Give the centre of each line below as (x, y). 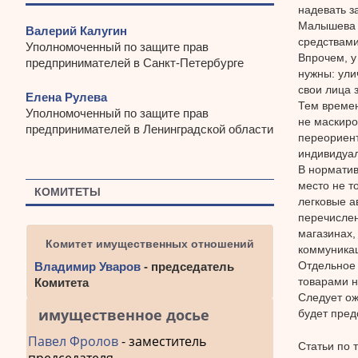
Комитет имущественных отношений (149, 244)
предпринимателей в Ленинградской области (149, 129)
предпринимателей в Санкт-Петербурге (135, 63)
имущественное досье (124, 315)
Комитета (62, 283)
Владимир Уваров (88, 267)
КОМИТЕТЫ (68, 191)
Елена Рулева (66, 97)
